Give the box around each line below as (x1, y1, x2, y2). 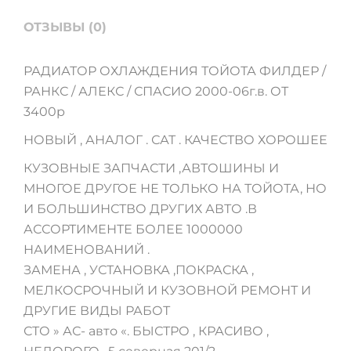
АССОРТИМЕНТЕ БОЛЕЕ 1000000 (24, 221, 243, 237)
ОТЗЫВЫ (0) (24, 19, 107, 34)
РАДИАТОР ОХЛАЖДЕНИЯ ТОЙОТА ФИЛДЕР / (24, 63, 326, 78)
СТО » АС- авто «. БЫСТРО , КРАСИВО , (24, 323, 269, 338)
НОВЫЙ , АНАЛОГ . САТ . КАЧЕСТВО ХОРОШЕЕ (24, 132, 327, 147)
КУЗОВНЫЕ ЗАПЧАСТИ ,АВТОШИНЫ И (24, 160, 279, 175)
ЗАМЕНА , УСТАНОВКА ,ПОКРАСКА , (24, 262, 254, 277)
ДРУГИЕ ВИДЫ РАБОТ (24, 302, 170, 318)
